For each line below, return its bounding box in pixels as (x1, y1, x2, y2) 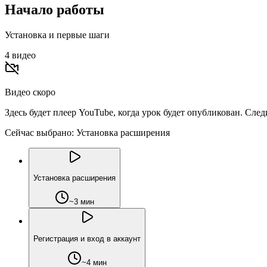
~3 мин (69, 197, 94, 207)
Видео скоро (5, 86, 55, 97)
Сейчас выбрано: (5, 127, 74, 138)
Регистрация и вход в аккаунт (33, 234, 141, 243)
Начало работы (5, 1, 104, 17)
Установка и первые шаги (5, 29, 110, 40)
